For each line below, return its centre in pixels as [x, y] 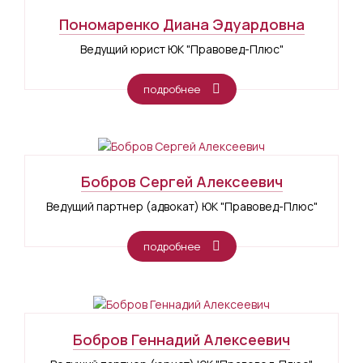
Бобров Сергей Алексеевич [181, 182]
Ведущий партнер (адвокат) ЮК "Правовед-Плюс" [181, 207]
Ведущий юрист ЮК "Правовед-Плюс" [181, 49]
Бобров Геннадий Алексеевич [181, 340]
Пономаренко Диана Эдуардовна [181, 24]
